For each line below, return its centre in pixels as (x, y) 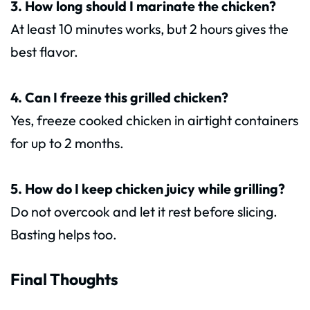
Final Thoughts (64, 279)
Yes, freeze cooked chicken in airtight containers (154, 120)
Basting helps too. (64, 234)
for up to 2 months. (67, 143)
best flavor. (44, 51)
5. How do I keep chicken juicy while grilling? (148, 188)
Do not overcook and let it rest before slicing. (144, 211)
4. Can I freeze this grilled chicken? (119, 97)
